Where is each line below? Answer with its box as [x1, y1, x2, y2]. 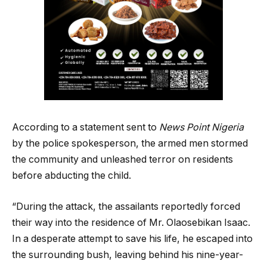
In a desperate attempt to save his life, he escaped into [12, 232, 253, 244]
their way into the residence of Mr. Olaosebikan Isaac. [12, 216, 250, 228]
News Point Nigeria [159, 122, 244, 133]
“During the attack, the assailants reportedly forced [12, 200, 240, 212]
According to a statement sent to [12, 122, 159, 133]
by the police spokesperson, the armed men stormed [12, 138, 248, 150]
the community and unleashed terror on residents [12, 154, 233, 166]
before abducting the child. [12, 170, 131, 182]
